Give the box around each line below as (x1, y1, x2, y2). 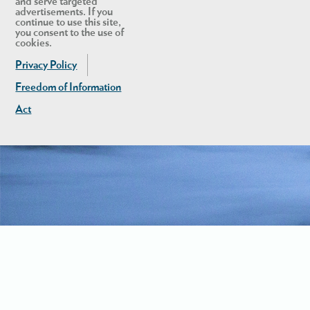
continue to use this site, (15, 16, 122, 28)
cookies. (15, 37, 53, 48)
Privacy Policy (15, 59, 77, 71)
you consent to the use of (15, 26, 125, 38)
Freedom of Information (15, 81, 122, 93)
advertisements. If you (15, 6, 113, 17)
